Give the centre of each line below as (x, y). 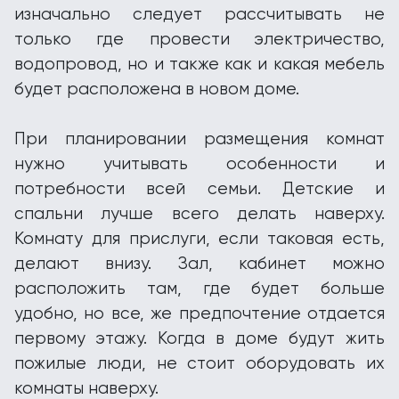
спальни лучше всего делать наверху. (199, 214)
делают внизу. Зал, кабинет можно (199, 264)
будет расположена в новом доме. (157, 89)
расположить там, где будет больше (199, 289)
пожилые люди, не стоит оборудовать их (199, 363)
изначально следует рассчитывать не (199, 14)
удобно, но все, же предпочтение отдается (199, 313)
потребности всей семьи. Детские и (199, 189)
